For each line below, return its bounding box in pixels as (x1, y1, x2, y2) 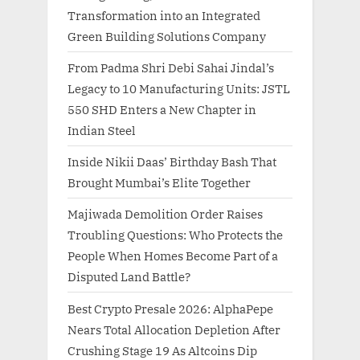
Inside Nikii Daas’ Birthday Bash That (67, 153, 276, 170)
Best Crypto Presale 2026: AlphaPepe (67, 300, 273, 317)
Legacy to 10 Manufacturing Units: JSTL (67, 80, 290, 97)
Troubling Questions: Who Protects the (67, 227, 283, 243)
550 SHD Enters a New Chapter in (67, 101, 256, 118)
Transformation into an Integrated (67, 6, 260, 23)
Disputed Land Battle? (67, 268, 190, 285)
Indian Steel (67, 122, 136, 139)
